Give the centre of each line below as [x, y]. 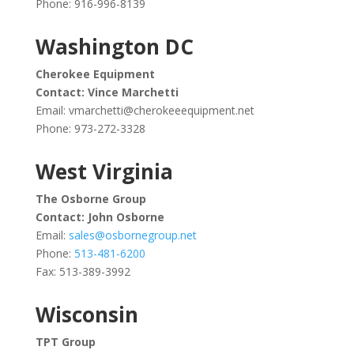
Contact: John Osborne [100, 217]
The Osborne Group [90, 199]
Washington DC [114, 47]
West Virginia [104, 171]
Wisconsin [87, 314]
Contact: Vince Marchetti [107, 92]
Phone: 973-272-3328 [90, 128]
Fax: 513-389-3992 [83, 271]
